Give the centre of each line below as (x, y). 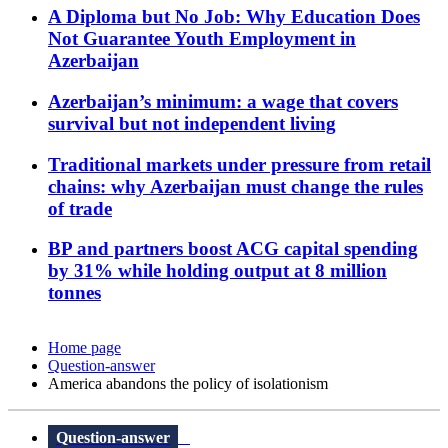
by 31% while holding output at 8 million (217, 271)
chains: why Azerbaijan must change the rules (235, 186)
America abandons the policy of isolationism (188, 384)
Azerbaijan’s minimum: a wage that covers (223, 101)
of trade (80, 208)
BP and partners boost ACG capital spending (233, 249)
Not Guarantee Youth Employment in (202, 39)
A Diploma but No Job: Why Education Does (234, 17)
